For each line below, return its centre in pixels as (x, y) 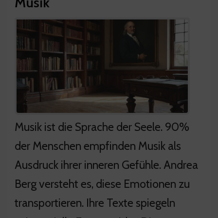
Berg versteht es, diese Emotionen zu (102, 183)
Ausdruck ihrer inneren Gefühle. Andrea (106, 164)
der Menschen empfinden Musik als (98, 145)
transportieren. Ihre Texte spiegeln (95, 202)
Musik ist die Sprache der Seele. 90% (102, 127)
